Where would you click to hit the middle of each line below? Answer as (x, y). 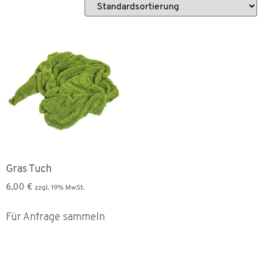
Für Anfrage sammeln (55, 217)
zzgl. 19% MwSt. (60, 188)
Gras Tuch (29, 170)
